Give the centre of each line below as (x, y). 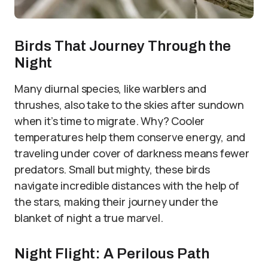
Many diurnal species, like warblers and (110, 89)
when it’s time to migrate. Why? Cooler (110, 121)
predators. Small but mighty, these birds (112, 169)
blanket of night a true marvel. (89, 218)
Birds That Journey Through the (123, 46)
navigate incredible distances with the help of (127, 185)
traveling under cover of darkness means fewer (132, 153)
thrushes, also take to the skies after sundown (129, 105)
